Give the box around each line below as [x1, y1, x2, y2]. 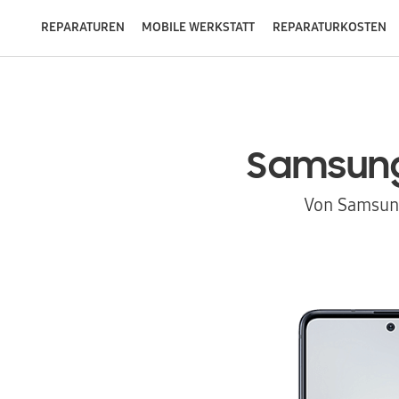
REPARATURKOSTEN [272, 18, 387, 36]
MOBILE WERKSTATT [142, 18, 256, 36]
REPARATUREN [40, 18, 125, 36]
